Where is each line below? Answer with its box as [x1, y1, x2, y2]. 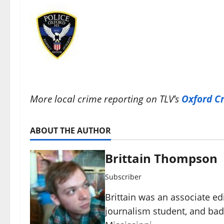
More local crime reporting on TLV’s [30, 92, 181, 105]
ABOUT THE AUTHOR [30, 125, 111, 136]
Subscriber [105, 172, 141, 181]
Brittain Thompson [105, 150, 217, 166]
